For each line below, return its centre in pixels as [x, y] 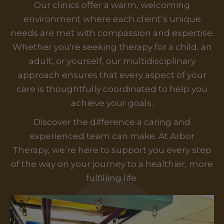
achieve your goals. [112, 103]
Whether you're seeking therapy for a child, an [112, 47]
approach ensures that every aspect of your [112, 75]
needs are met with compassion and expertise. [112, 33]
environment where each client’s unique [112, 19]
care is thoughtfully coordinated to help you [112, 89]
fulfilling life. [112, 178]
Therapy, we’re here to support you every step [112, 150]
